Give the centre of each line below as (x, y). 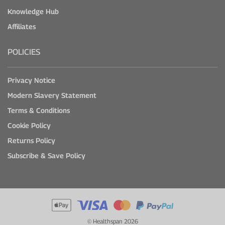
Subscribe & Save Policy (46, 155)
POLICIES (24, 52)
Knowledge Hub (33, 11)
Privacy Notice (31, 80)
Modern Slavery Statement (52, 95)
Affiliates (22, 26)
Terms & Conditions (39, 110)
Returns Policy (31, 140)
